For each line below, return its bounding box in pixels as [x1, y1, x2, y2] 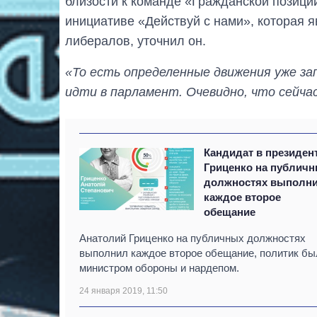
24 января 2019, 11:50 [79, 285, 168, 296]
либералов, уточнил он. [65, 33, 206, 48]
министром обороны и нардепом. [79, 261, 239, 274]
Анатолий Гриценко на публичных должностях [79, 231, 306, 244]
